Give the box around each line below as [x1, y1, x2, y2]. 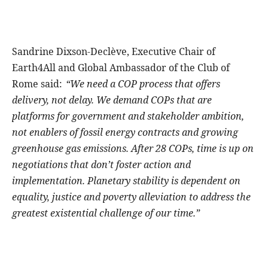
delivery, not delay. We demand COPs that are [12, 93, 212, 107]
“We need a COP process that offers [66, 77, 220, 91]
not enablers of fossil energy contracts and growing [12, 126, 238, 139]
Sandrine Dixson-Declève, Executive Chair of [12, 45, 215, 59]
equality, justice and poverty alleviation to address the [12, 190, 251, 204]
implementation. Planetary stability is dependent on [12, 174, 240, 188]
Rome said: [12, 77, 66, 91]
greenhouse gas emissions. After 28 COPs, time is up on [12, 142, 254, 156]
